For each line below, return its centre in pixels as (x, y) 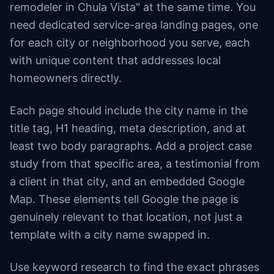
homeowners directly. (66, 78)
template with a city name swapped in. (110, 235)
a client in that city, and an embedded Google (127, 181)
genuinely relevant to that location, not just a (126, 217)
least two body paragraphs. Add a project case (131, 146)
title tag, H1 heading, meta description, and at (128, 128)
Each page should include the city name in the (129, 110)
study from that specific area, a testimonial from (135, 164)
